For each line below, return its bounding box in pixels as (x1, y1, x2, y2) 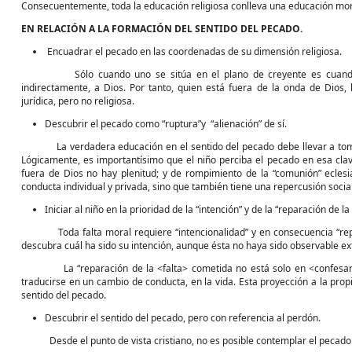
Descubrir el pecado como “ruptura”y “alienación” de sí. (45, 117, 287, 130)
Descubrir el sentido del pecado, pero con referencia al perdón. (45, 311, 321, 324)
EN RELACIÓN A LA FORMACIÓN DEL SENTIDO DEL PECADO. (21, 22, 302, 35)
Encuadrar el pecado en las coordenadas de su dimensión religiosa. (47, 45, 342, 58)
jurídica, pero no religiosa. (21, 94, 134, 108)
